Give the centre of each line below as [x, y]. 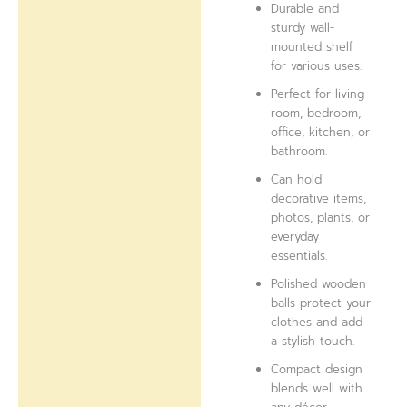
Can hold [297, 179]
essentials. [299, 255]
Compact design [317, 369]
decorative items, [319, 198]
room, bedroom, [316, 113]
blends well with [317, 388]
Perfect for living [318, 94]
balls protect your [321, 303]
